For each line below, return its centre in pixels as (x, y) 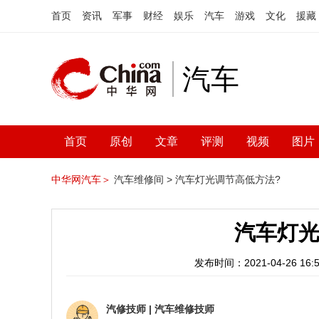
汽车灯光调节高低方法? (228, 179)
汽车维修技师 (184, 309)
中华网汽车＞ (81, 179)
